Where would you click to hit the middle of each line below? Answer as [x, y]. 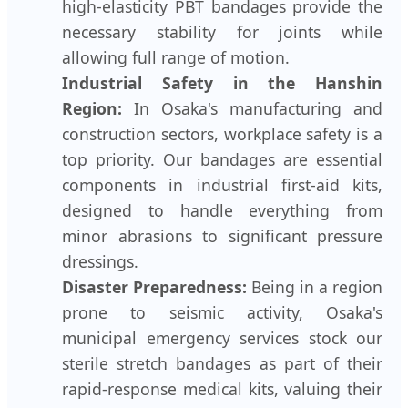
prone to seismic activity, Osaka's [222, 312]
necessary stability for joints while [222, 31]
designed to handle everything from [222, 210]
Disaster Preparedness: [154, 286]
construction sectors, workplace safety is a [222, 133]
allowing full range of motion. [176, 57]
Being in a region [315, 286]
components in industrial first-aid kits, [222, 184]
